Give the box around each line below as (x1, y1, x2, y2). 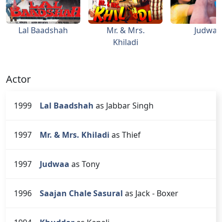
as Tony (71, 158, 100, 169)
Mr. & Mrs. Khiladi (40, 129, 110, 140)
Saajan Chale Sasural (40, 187, 123, 199)
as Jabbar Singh (96, 100, 154, 111)
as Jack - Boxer (125, 187, 178, 199)
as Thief (111, 129, 141, 140)
